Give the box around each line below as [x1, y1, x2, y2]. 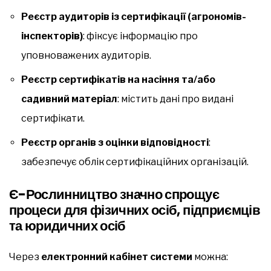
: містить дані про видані [117, 93, 233, 105]
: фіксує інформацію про [83, 30, 198, 42]
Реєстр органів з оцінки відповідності [21, 136, 209, 148]
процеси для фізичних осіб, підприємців [9, 200, 260, 220]
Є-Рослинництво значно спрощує [9, 184, 219, 204]
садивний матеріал [21, 93, 117, 105]
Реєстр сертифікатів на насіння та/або [21, 73, 215, 85]
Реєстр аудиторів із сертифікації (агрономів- [21, 10, 246, 22]
